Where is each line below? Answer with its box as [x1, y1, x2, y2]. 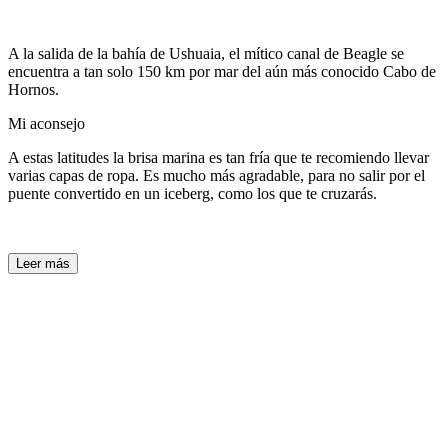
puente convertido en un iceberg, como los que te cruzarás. [8, 184, 377, 202]
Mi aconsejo [8, 114, 85, 132]
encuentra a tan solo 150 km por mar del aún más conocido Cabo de [8, 62, 436, 80]
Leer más [16, 255, 70, 271]
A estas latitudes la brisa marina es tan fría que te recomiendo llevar [8, 148, 429, 166]
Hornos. [8, 80, 59, 98]
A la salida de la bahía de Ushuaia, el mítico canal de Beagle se [8, 44, 404, 62]
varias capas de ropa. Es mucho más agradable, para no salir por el [8, 166, 425, 184]
